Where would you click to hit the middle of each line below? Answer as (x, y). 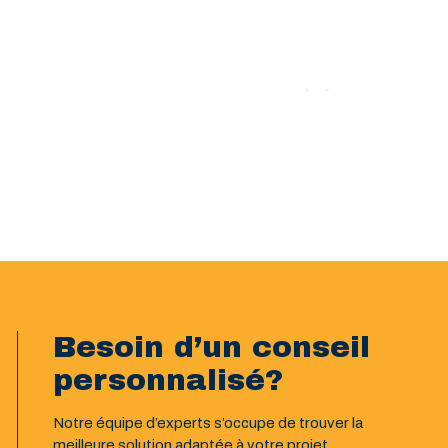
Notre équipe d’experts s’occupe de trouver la (208, 423)
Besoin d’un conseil (212, 347)
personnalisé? (168, 380)
